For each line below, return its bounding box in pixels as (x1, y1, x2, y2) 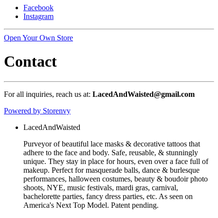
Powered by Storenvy (4, 106, 71, 115)
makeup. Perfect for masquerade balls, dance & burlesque (23, 165, 200, 174)
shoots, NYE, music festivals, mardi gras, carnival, (23, 183, 178, 192)
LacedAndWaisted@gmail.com (92, 90, 195, 98)
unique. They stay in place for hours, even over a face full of (23, 157, 208, 165)
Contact (4, 53, 57, 71)
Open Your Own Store (4, 33, 73, 42)
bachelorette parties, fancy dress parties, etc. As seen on (23, 192, 193, 200)
